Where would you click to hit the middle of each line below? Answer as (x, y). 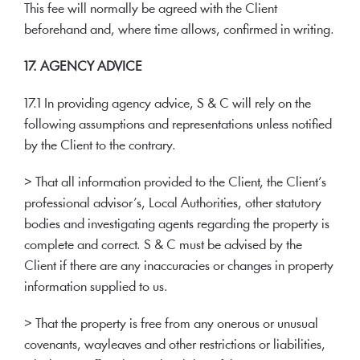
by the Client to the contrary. (100, 146)
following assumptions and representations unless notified (178, 125)
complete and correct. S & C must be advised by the (163, 245)
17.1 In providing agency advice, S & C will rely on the (168, 104)
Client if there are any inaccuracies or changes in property (179, 266)
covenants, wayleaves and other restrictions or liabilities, (175, 345)
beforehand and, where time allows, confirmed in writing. (179, 30)
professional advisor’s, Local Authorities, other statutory (173, 204)
